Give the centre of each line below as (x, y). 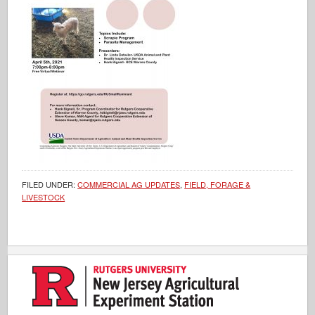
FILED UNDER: (50, 184)
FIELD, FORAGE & (218, 184)
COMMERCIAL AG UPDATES (129, 184)
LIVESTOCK (44, 197)
